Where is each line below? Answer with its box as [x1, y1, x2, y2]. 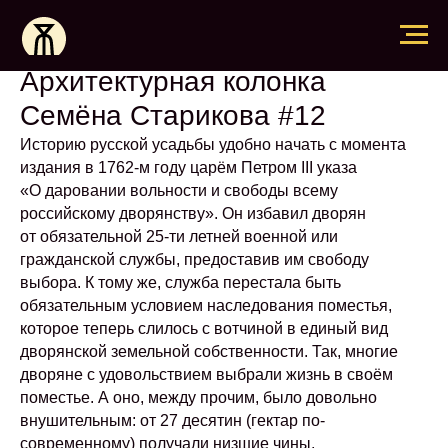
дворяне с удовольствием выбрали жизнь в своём [20, 366, 393, 383]
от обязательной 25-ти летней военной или [20, 228, 338, 245]
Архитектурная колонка [20, 66, 326, 97]
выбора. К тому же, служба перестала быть [20, 274, 341, 291]
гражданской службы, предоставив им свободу [20, 251, 369, 268]
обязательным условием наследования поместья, [20, 297, 392, 314]
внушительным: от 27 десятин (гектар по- [20, 412, 325, 429]
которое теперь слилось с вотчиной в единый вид [20, 320, 388, 337]
